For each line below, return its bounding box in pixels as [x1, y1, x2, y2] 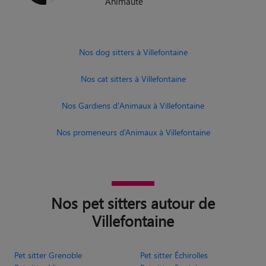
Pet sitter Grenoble [14, 249, 82, 261]
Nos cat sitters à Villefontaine [80, 72, 186, 84]
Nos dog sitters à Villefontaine [78, 46, 188, 58]
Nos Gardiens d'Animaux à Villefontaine [62, 99, 204, 111]
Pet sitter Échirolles [140, 249, 208, 261]
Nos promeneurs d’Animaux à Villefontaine [56, 126, 210, 138]
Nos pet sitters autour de [51, 192, 215, 213]
